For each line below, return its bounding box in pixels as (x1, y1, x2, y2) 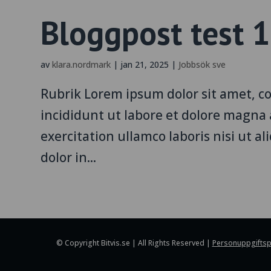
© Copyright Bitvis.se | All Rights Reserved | (56, 238, 212, 249)
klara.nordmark (52, 59, 111, 71)
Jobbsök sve (178, 59, 226, 71)
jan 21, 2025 (120, 59, 169, 71)
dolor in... (41, 149, 97, 166)
